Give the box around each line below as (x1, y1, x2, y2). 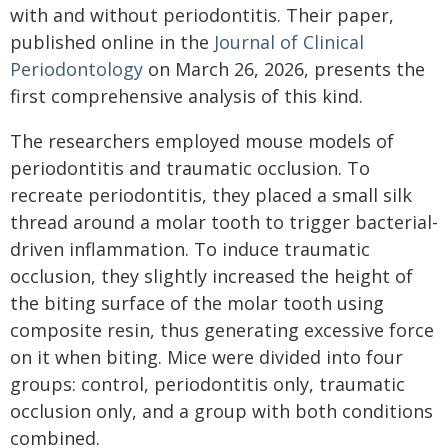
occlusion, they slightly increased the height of (10, 264, 413, 289)
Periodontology (10, 57, 143, 82)
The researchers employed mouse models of (10, 129, 394, 154)
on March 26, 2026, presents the (143, 57, 425, 82)
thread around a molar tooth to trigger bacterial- (10, 210, 438, 235)
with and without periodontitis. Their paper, (10, 3, 394, 28)
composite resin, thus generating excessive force (10, 318, 434, 343)
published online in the (10, 30, 214, 55)
